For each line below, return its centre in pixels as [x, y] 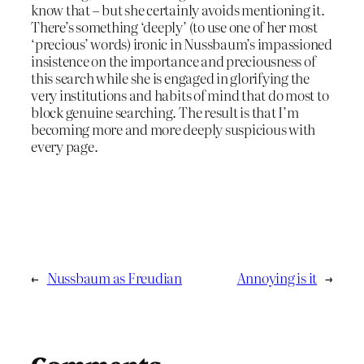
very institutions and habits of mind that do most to [180, 95]
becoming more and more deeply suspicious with [173, 129]
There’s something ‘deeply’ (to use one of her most [175, 27]
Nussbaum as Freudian [114, 278]
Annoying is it [277, 278]
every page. [65, 146]
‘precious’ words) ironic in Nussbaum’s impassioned [182, 44]
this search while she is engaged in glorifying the [171, 78]
